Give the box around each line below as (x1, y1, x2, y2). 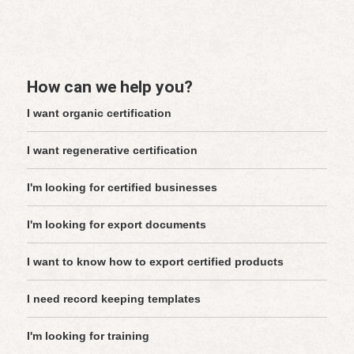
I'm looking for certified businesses (26, 181, 217, 194)
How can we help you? (26, 77, 193, 97)
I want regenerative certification (26, 144, 198, 157)
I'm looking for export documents (26, 218, 206, 232)
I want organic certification (26, 107, 171, 120)
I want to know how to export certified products (26, 255, 284, 269)
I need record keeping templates (26, 292, 201, 306)
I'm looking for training (26, 330, 149, 343)
